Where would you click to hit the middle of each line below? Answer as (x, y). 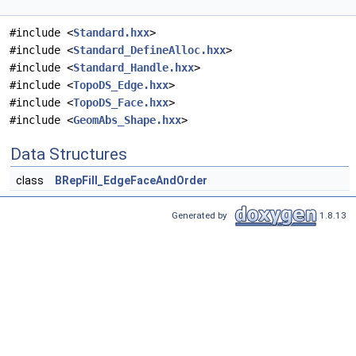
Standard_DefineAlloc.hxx (149, 50)
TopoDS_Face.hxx (121, 103)
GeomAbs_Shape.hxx (127, 120)
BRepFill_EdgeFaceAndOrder (131, 181)
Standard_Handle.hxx (133, 68)
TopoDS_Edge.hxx (121, 85)
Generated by (202, 215)
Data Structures (69, 155)
